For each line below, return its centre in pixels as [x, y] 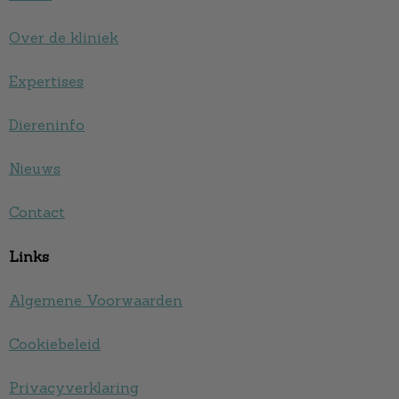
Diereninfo [47, 124]
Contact [37, 212]
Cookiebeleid [55, 343]
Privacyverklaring [74, 387]
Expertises [46, 81]
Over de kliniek [64, 37]
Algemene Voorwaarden [96, 300]
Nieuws [35, 168]
